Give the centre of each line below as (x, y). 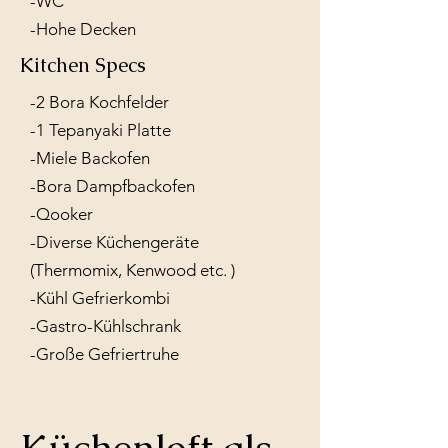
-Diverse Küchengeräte (114, 241)
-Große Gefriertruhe (104, 353)
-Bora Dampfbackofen (112, 185)
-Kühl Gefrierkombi (100, 297)
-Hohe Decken (83, 28)
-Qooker (61, 213)
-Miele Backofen (90, 157)
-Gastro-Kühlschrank (107, 325)
